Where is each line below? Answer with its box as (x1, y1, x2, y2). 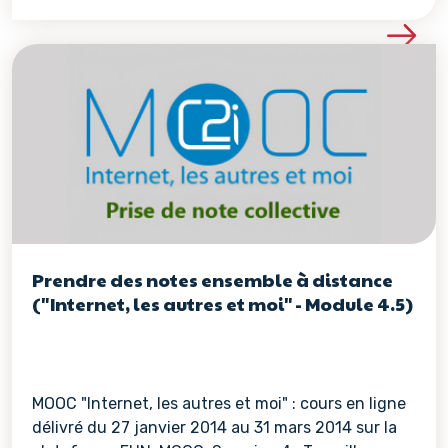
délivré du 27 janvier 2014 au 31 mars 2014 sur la (32, 418, 397, 437)
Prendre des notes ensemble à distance (32, 267, 393, 292)
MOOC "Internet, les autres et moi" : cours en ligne (32, 394, 406, 413)
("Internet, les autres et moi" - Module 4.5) (32, 291, 413, 316)
